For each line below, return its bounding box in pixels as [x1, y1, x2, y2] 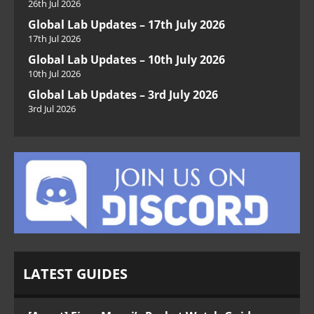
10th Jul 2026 [28, 67, 81, 81]
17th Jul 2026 [28, 32, 81, 46]
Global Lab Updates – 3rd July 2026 [28, 87, 218, 103]
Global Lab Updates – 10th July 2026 [28, 52, 225, 68]
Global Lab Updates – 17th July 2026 [28, 17, 225, 33]
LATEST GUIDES [23, 264, 128, 284]
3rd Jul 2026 [28, 102, 76, 116]
